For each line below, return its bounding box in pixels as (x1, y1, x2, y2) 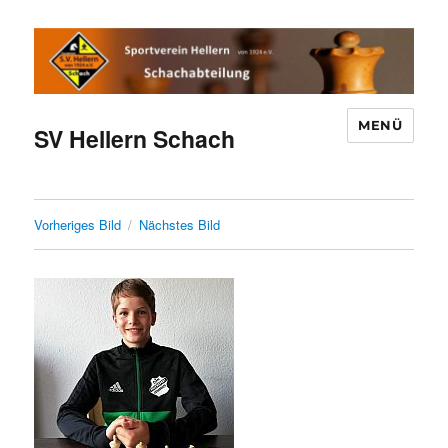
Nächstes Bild (139, 215, 221, 235)
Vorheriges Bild (34, 215, 122, 235)
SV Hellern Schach (34, 122, 236, 156)
